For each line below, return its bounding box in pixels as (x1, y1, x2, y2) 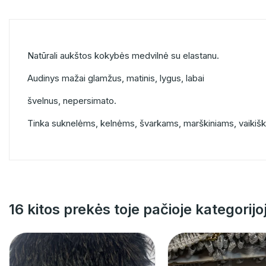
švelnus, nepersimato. (27, 95, 119, 107)
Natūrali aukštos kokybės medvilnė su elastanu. (27, 50, 219, 62)
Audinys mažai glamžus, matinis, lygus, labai (27, 72, 207, 84)
